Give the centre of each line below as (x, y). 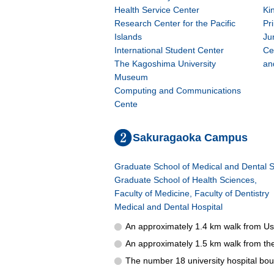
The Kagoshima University (165, 64)
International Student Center (169, 50)
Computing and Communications (178, 91)
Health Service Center (157, 10)
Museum (131, 77)
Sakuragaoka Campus (190, 137)
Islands (128, 37)
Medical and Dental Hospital (168, 207)
